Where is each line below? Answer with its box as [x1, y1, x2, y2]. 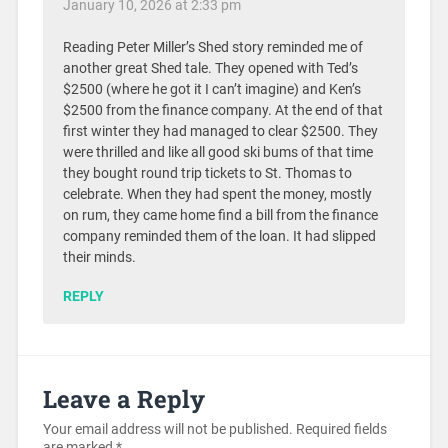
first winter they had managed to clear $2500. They [62, 122, 378, 140]
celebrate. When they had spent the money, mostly [62, 185, 372, 203]
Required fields [292, 420, 387, 438]
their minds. [62, 248, 136, 266]
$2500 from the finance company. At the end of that [62, 101, 383, 119]
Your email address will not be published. [42, 420, 293, 438]
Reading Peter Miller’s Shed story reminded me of [62, 38, 363, 56]
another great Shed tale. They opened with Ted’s [62, 59, 358, 77]
